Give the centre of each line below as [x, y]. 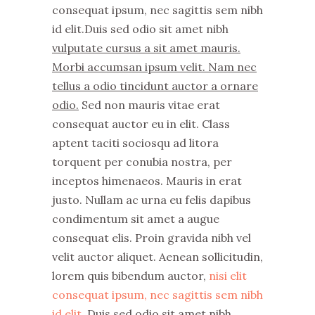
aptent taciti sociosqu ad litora [135, 143]
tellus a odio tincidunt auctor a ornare [155, 86]
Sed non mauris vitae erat [149, 105]
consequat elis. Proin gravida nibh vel [152, 238]
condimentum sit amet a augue [136, 219]
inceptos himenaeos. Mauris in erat [147, 181]
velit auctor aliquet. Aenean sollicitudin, [157, 257]
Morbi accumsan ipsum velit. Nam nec [154, 67]
